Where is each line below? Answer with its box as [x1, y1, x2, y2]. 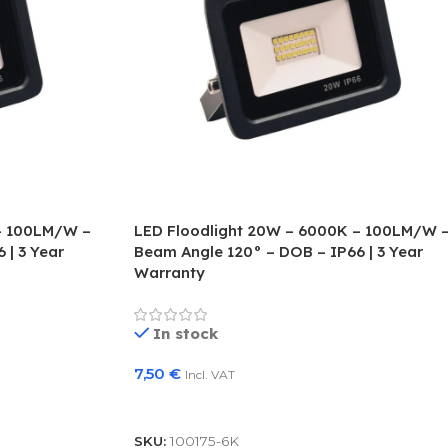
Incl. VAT [184, 366, 235, 382]
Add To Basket [145, 396, 251, 413]
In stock [153, 323, 219, 343]
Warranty [133, 262, 205, 282]
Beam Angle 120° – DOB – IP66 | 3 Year [133, 241, 423, 261]
